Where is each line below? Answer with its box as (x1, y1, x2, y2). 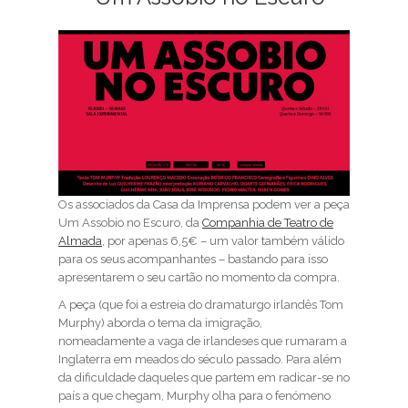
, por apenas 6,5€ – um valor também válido (102, 234, 344, 249)
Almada (58, 234, 102, 249)
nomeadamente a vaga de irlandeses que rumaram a (58, 334, 347, 349)
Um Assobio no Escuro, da (58, 216, 202, 230)
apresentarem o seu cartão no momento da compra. (58, 270, 340, 285)
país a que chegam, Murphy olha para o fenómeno (58, 389, 331, 403)
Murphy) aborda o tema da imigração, (58, 316, 262, 331)
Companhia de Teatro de (202, 216, 333, 230)
